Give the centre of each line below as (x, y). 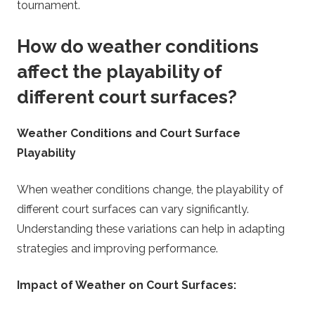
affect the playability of (119, 72)
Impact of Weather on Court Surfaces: (127, 285)
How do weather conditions (138, 47)
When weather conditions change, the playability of (150, 189)
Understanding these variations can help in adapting (151, 229)
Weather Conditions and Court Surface (129, 133)
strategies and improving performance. (117, 248)
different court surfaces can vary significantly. (133, 209)
